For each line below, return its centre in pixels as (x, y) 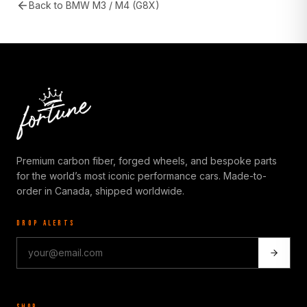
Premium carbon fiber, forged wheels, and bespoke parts (147, 161)
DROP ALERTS (46, 223)
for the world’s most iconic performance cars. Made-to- (142, 176)
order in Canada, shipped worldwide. (100, 191)
